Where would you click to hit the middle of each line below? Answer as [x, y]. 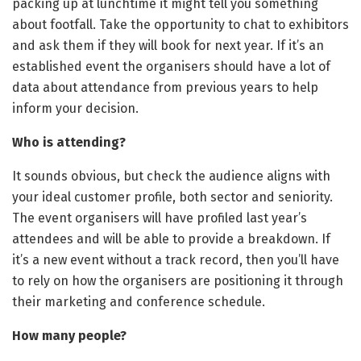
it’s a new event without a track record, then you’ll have [176, 260]
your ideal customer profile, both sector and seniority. [172, 197]
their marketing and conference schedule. [140, 302]
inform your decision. [75, 109]
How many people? [69, 336]
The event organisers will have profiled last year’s [160, 218]
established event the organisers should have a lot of [171, 67]
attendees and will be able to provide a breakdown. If [171, 239]
